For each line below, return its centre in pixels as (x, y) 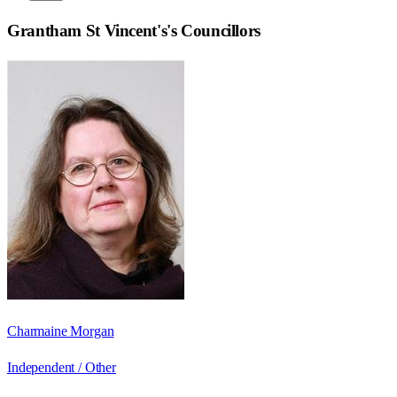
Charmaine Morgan (61, 331)
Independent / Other (62, 368)
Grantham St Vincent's (87, 31)
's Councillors (214, 31)
